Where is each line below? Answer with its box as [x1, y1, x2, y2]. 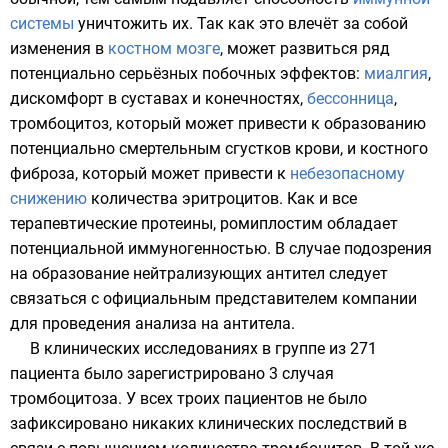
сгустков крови [225, 138, 340, 158]
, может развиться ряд [220, 38, 390, 58]
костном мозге [108, 38, 220, 58]
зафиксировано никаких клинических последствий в [10, 413, 407, 433]
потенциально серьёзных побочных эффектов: [10, 63, 364, 83]
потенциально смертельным [10, 138, 225, 158]
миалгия [364, 63, 428, 83]
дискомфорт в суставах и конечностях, [10, 88, 307, 108]
